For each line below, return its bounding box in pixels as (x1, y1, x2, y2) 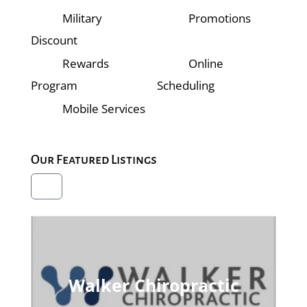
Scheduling (156, 77, 214, 93)
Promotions (186, 10, 251, 26)
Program (30, 77, 77, 93)
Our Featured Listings (30, 152, 157, 167)
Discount (30, 32, 77, 48)
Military (60, 10, 103, 26)
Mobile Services (60, 100, 146, 116)
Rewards (60, 55, 110, 71)
